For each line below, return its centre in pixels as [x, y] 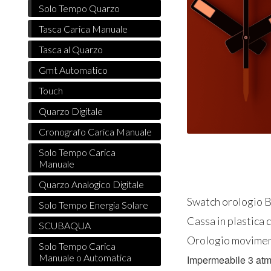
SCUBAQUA [65, 226]
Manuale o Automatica [85, 258]
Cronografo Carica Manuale [96, 132]
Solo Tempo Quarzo [80, 8]
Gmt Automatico [73, 70]
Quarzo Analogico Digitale [92, 184]
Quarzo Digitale [71, 111]
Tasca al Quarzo [71, 50]
